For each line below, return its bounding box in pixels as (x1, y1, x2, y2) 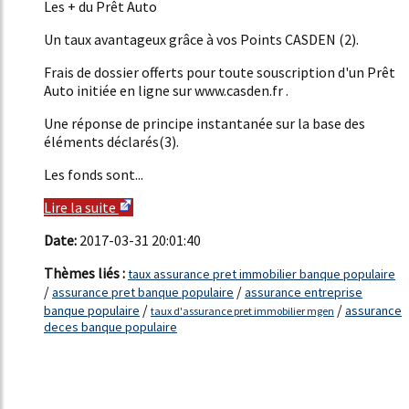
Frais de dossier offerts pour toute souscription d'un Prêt (44, 63, 395, 82)
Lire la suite (44, 198, 119, 217)
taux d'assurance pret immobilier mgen (151, 304, 334, 319)
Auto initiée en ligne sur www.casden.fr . (44, 81, 288, 100)
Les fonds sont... (44, 165, 143, 184)
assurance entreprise (245, 284, 362, 301)
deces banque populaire (44, 319, 177, 336)
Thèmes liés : (44, 264, 128, 283)
